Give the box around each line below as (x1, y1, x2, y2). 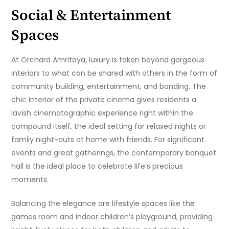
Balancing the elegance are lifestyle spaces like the (11, 198, 195, 209)
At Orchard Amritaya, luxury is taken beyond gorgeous (11, 55, 205, 65)
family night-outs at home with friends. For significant (11, 134, 205, 145)
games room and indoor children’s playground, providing (11, 212, 213, 222)
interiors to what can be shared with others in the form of (11, 68, 218, 79)
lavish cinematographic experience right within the (11, 108, 194, 119)
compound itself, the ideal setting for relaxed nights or (11, 121, 207, 132)
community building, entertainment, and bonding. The (11, 81, 207, 92)
